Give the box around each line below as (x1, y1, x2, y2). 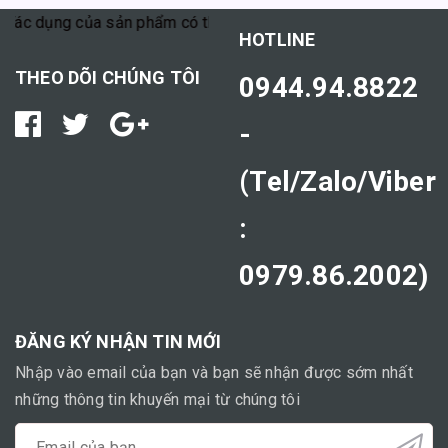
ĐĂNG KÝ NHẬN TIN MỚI (15, 330, 222, 352)
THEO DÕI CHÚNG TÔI (15, 66, 201, 88)
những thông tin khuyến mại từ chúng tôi (15, 389, 300, 409)
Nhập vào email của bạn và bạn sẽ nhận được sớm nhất (15, 362, 413, 382)
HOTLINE (239, 28, 316, 50)
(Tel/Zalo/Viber (239, 164, 436, 198)
